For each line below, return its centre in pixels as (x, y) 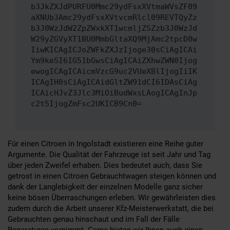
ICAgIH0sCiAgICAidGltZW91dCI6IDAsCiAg (114, 82)
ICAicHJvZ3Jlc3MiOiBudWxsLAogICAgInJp (114, 93)
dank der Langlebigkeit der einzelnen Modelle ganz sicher (105, 187)
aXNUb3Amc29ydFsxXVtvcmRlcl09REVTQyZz (114, 18)
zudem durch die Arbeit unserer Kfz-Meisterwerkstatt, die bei (111, 208)
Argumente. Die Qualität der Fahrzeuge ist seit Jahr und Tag (109, 154)
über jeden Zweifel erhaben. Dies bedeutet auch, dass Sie (105, 165)
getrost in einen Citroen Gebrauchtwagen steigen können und (112, 176)
